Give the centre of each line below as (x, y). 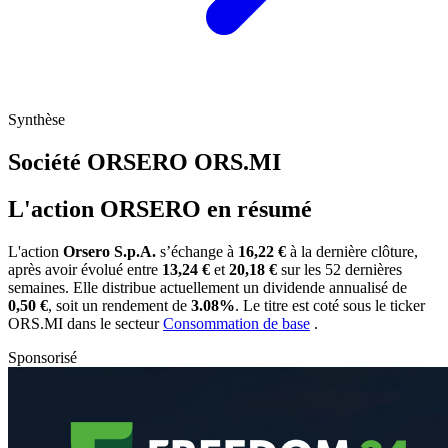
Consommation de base (236, 323)
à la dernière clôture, (352, 251)
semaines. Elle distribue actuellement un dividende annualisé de (207, 287)
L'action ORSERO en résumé (160, 208)
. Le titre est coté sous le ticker (330, 305)
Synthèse (36, 120)
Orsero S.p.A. (109, 251)
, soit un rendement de (119, 305)
